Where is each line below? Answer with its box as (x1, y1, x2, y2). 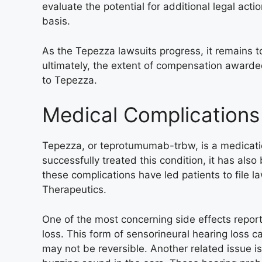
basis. (42, 15, 70, 27)
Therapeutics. (42, 184, 106, 195)
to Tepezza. (42, 74, 97, 86)
